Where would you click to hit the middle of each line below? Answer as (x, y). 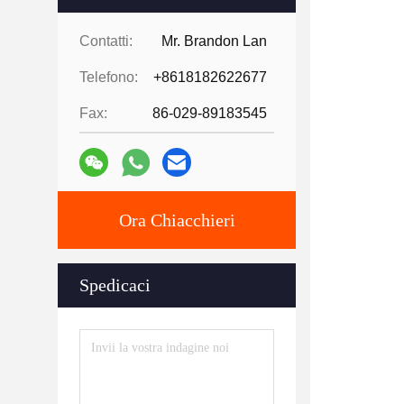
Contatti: (106, 41)
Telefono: (109, 77)
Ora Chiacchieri (177, 220)
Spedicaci (115, 285)
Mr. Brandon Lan (214, 41)
